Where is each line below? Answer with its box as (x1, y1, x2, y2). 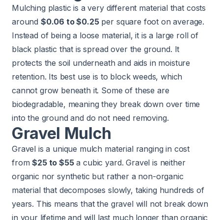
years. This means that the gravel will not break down (12, 198, 208, 209)
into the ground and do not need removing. (12, 112, 169, 123)
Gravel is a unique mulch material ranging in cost (12, 143, 190, 154)
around (12, 16, 41, 27)
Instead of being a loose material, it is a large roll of (12, 30, 199, 40)
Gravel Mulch (12, 123, 112, 143)
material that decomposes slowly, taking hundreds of (12, 185, 204, 195)
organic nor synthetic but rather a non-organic (12, 171, 184, 181)
